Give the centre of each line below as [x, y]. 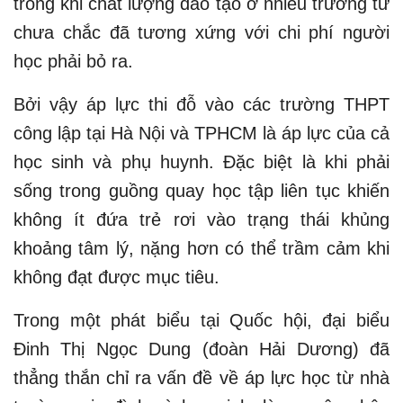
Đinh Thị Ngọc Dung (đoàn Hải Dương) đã [201, 349]
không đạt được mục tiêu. [116, 277]
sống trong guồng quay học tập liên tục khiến [201, 190]
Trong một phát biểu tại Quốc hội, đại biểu [201, 320]
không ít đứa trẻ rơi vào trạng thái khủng [201, 219]
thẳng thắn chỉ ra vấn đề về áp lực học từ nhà [201, 377]
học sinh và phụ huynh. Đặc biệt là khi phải [201, 161]
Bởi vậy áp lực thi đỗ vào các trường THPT [201, 104]
